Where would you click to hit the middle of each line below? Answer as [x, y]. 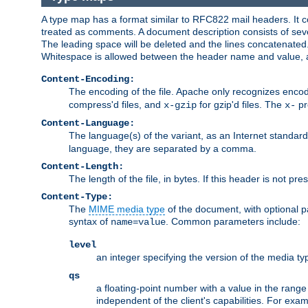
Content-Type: [77, 196]
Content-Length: [82, 166]
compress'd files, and [116, 104]
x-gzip [180, 105]
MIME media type [127, 209]
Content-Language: [88, 123]
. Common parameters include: [233, 221]
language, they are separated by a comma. [163, 148]
